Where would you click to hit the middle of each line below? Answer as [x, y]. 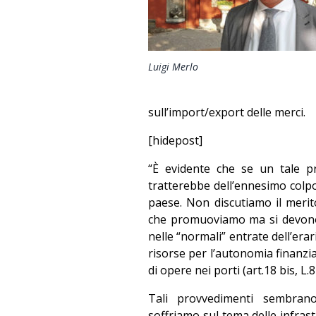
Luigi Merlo [173, 67]
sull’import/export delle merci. [227, 112]
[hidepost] [175, 140]
